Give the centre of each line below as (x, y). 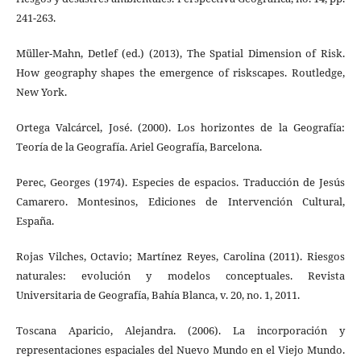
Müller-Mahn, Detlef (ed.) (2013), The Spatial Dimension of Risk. (180, 54)
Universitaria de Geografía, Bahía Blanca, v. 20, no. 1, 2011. (158, 295)
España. (35, 221)
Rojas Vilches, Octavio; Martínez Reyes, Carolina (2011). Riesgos (180, 257)
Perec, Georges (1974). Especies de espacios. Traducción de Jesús (180, 183)
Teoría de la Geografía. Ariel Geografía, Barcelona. (139, 147)
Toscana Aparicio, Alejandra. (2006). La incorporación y (180, 331)
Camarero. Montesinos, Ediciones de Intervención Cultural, (180, 202)
